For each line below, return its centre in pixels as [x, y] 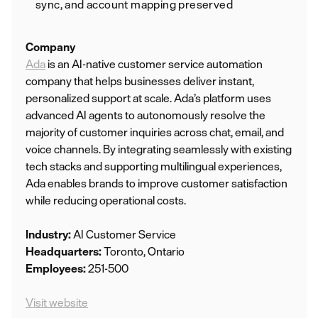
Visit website [57, 302]
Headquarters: [64, 251]
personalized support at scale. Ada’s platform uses [148, 98]
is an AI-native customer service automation [154, 64]
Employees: [56, 268]
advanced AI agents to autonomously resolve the [146, 115]
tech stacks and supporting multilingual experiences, [154, 166]
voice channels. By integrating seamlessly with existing [159, 149]
